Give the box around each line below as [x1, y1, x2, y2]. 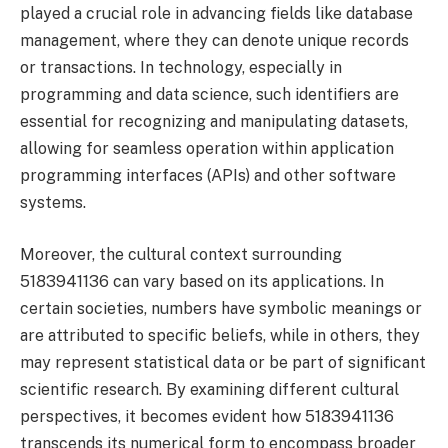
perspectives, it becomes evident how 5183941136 [20, 406, 394, 426]
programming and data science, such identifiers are [20, 85, 399, 105]
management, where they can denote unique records [20, 31, 409, 51]
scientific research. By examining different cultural [20, 379, 399, 399]
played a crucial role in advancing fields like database [20, 4, 413, 24]
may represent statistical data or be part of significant [20, 352, 426, 372]
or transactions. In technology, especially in [20, 58, 342, 78]
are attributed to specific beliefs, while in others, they [20, 325, 420, 345]
